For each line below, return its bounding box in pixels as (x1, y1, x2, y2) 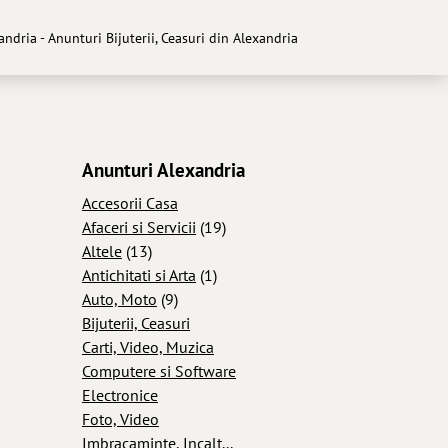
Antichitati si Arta (82, 264, 196, 285)
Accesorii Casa (82, 192, 178, 213)
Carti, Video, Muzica (82, 336, 214, 357)
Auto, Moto (82, 288, 157, 309)
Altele (82, 240, 122, 261)
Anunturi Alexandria (82, 157, 245, 182)
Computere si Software (82, 360, 236, 381)
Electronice (82, 384, 158, 405)
